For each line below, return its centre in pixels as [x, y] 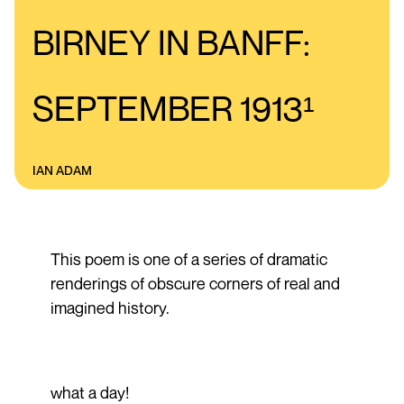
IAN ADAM [62, 170]
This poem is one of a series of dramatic [188, 258]
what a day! [89, 392]
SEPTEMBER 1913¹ [174, 108]
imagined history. [110, 307]
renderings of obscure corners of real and [195, 283]
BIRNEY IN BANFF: [171, 42]
